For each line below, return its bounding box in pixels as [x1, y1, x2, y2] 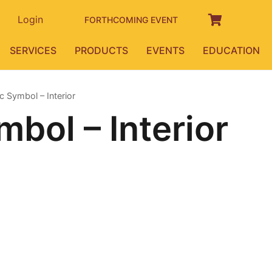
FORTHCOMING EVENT [84, 14, 178, 25]
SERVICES [10, 44, 57, 56]
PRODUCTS [75, 44, 129, 56]
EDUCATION [203, 44, 260, 56]
